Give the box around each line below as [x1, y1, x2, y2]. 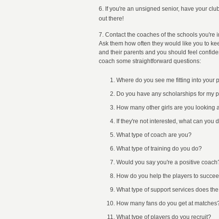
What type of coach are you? [116, 131, 192, 138]
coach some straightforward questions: [99, 58, 201, 65]
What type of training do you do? [116, 145, 202, 152]
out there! [99, 15, 124, 22]
